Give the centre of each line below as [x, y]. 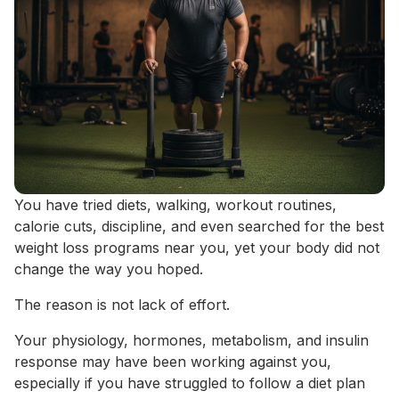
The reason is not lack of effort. [122, 304]
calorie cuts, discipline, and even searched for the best [199, 226]
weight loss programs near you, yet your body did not [197, 247]
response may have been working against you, [173, 361]
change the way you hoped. [109, 269]
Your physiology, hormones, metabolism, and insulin [191, 340]
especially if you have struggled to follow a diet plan [190, 383]
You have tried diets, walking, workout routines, [175, 204]
